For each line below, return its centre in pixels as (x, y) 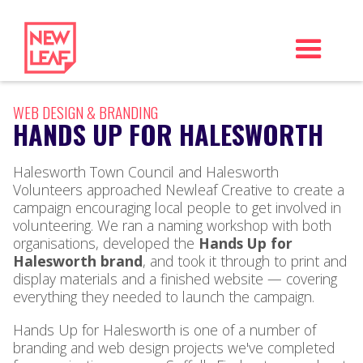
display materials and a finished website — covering (175, 279)
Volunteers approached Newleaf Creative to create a (179, 190)
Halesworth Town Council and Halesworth (146, 172)
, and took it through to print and (245, 261)
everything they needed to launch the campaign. (164, 297)
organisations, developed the (106, 243)
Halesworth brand (78, 261)
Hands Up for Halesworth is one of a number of (164, 330)
